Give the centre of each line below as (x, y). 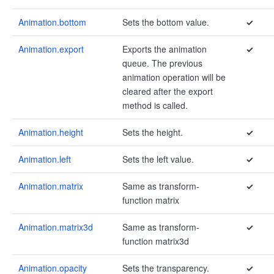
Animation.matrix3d (56, 227)
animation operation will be (174, 77)
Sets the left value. (158, 159)
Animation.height (51, 132)
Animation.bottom (52, 22)
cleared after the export (168, 91)
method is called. (155, 105)
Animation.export (51, 49)
